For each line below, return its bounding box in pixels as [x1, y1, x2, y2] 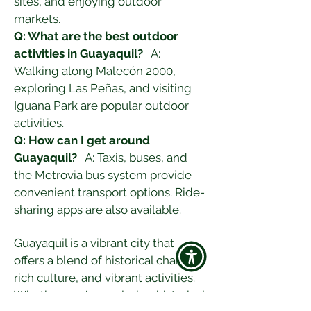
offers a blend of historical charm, [14, 253, 196, 267]
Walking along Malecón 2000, [14, 64, 178, 78]
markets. [14, 12, 60, 26]
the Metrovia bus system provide [14, 168, 194, 182]
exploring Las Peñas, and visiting [14, 81, 194, 95]
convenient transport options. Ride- [14, 185, 205, 199]
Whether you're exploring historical [14, 288, 208, 302]
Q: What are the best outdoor [14, 29, 181, 43]
